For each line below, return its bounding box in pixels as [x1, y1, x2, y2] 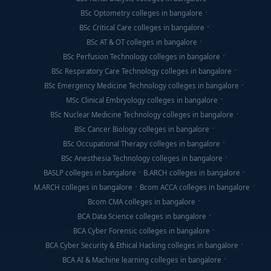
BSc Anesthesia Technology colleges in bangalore [60, 154, 223, 163]
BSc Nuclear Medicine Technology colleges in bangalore [50, 110, 233, 119]
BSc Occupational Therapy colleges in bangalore [63, 139, 220, 148]
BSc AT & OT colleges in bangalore [86, 38, 197, 47]
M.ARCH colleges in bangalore [33, 183, 132, 192]
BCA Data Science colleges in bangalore [77, 212, 206, 221]
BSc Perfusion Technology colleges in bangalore [63, 52, 220, 61]
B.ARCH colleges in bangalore [143, 168, 240, 177]
